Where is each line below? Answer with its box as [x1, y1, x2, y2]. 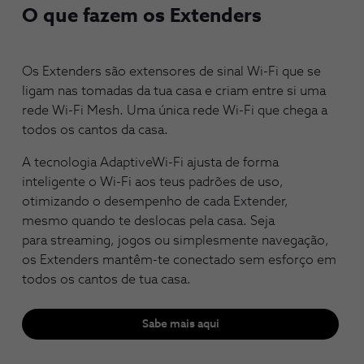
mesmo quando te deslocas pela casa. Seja [22, 214, 275, 228]
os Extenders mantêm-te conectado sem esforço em [22, 253, 336, 267]
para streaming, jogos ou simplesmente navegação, [22, 234, 329, 248]
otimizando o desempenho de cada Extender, [22, 195, 288, 209]
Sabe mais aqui [141, 318, 219, 331]
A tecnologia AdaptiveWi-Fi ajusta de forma [22, 156, 279, 170]
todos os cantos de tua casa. [22, 273, 191, 287]
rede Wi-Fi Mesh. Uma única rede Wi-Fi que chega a [22, 104, 327, 118]
